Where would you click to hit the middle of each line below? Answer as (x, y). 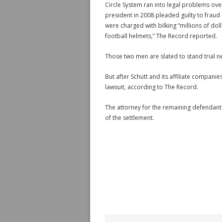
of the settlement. (130, 118)
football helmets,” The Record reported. (161, 36)
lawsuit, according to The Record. (152, 87)
